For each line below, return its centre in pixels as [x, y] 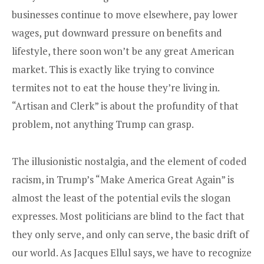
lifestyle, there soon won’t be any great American [123, 51]
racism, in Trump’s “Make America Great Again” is [123, 179]
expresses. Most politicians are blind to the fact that [128, 216]
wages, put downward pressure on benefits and [117, 33]
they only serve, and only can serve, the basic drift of [130, 234]
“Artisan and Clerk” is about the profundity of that [125, 106]
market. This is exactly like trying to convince [113, 70]
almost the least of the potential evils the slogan [121, 197]
